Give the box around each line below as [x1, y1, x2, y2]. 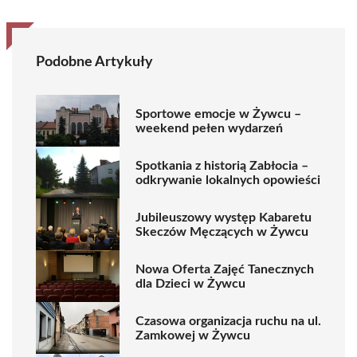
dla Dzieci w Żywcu [135, 277, 245, 290]
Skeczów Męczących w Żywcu [135, 225, 308, 238]
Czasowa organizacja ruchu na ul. [135, 314, 321, 328]
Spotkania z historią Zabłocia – [135, 159, 308, 172]
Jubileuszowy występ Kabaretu [135, 210, 312, 224]
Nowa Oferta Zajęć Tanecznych [135, 262, 314, 276]
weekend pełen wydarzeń [135, 121, 283, 135]
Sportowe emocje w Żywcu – [135, 107, 301, 120]
